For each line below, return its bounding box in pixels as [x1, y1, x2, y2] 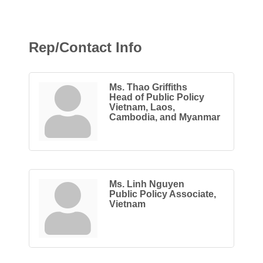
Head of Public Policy [109, 92, 204, 102]
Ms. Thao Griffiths [109, 82, 187, 92]
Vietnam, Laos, [109, 102, 175, 112]
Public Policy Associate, [109, 188, 216, 199]
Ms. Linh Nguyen [109, 178, 184, 189]
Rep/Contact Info [28, 39, 142, 55]
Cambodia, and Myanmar [109, 112, 220, 122]
